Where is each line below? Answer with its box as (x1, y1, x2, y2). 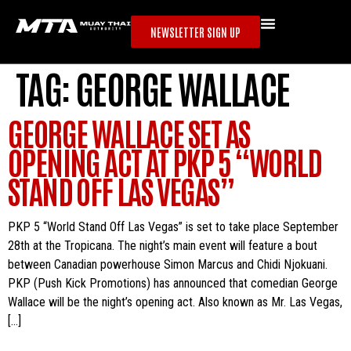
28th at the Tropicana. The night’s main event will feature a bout (8, 238, 317, 253)
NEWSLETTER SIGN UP (150, 24, 241, 39)
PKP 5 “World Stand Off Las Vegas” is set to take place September (8, 219, 338, 234)
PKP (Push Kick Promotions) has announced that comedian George (8, 276, 338, 291)
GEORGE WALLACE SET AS (8, 112, 250, 153)
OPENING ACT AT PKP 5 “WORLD (8, 141, 322, 182)
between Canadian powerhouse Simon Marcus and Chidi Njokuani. (8, 257, 327, 272)
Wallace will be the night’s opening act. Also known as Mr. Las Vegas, (8, 295, 342, 309)
